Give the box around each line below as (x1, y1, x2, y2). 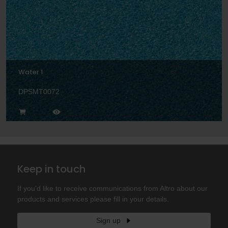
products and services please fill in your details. (17, 195, 169, 204)
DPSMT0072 (18, 88, 60, 96)
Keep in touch (17, 162, 86, 177)
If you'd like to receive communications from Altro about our (17, 184, 208, 193)
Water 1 (18, 68, 43, 77)
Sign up (96, 216, 121, 225)
